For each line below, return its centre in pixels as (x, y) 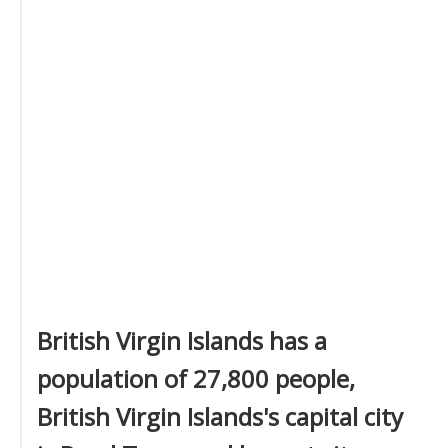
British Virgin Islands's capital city (220, 416)
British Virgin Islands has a (182, 340)
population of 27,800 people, (196, 378)
